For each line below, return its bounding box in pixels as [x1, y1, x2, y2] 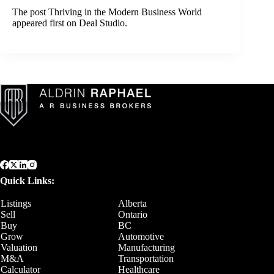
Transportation [118, 253, 174, 264]
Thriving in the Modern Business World [48, 6, 202, 17]
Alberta [118, 198, 147, 209]
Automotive [118, 231, 164, 242]
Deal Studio [79, 17, 125, 28]
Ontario [118, 209, 147, 220]
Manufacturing [118, 242, 175, 253]
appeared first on [12, 17, 79, 28]
